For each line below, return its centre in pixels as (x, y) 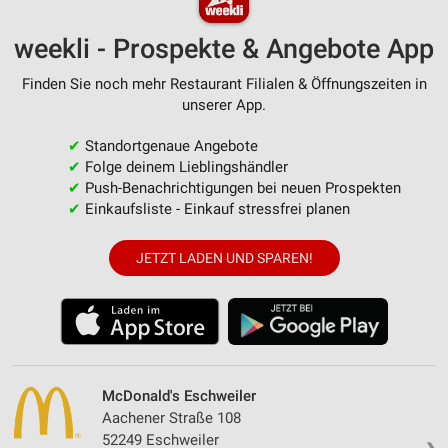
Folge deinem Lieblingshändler (184, 166)
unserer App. (224, 104)
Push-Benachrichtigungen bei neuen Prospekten (240, 187)
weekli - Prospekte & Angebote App (224, 48)
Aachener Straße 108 (171, 417)
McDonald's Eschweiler (179, 395)
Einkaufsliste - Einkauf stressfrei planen (215, 208)
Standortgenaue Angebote (169, 145)
